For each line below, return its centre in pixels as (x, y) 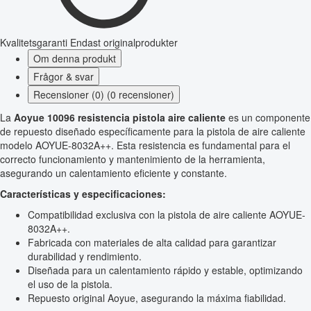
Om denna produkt (75, 59)
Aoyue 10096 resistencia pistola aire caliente (120, 118)
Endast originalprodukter (124, 43)
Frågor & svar (64, 77)
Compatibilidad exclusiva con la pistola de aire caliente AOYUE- (167, 215)
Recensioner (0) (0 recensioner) (104, 95)
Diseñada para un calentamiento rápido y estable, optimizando (165, 270)
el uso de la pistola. (70, 284)
